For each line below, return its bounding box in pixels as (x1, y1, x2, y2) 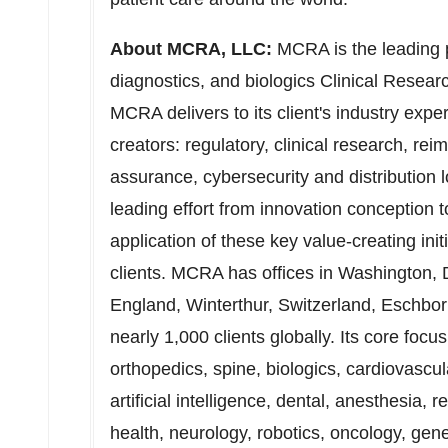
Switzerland (278, 295, 371, 315)
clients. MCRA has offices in (110, 263, 338, 283)
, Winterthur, (176, 295, 278, 315)
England (110, 295, 176, 315)
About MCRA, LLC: (110, 39, 272, 59)
